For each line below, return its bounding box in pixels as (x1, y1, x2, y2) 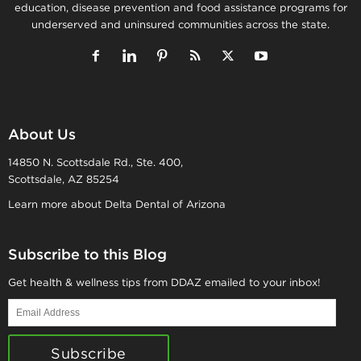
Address (7, 316, 50, 330)
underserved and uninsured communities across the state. (31, 17, 330, 31)
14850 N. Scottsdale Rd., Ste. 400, (8, 155, 183, 169)
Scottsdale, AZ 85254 (8, 172, 119, 186)
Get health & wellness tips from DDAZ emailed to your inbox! (8, 275, 321, 289)
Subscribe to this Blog (8, 244, 167, 263)
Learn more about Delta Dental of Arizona (8, 197, 226, 211)
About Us (8, 124, 76, 143)
